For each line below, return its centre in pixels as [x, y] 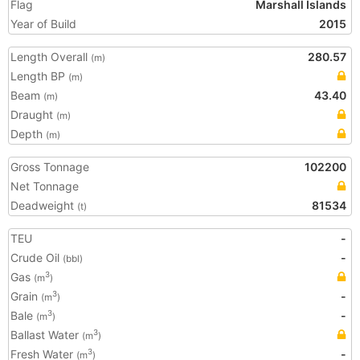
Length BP [39, 76]
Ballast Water [46, 335]
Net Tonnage [45, 186]
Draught [33, 115]
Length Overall [51, 57]
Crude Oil [37, 258]
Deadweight [44, 205]
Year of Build [43, 24]
